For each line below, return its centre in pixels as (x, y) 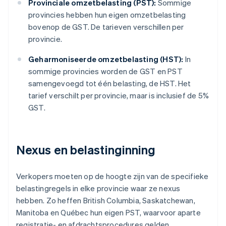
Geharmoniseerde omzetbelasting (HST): (106, 59)
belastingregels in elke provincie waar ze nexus (98, 188)
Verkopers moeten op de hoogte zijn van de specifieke (112, 176)
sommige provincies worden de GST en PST (105, 71)
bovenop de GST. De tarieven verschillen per (106, 27)
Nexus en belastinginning (86, 150)
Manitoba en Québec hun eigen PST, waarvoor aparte (108, 213)
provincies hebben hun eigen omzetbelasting (107, 15)
